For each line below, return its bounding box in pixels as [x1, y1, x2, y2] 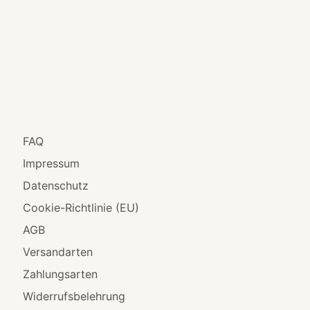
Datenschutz [23, 179, 89, 193]
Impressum [23, 156, 80, 171]
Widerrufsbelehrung [23, 289, 126, 304]
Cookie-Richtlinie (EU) [23, 201, 140, 215]
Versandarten [23, 245, 93, 259]
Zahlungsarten [23, 267, 98, 282]
